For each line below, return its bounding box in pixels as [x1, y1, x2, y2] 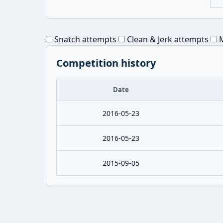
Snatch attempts [52, 34, 116, 45]
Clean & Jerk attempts [125, 34, 209, 45]
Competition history [56, 56, 156, 70]
